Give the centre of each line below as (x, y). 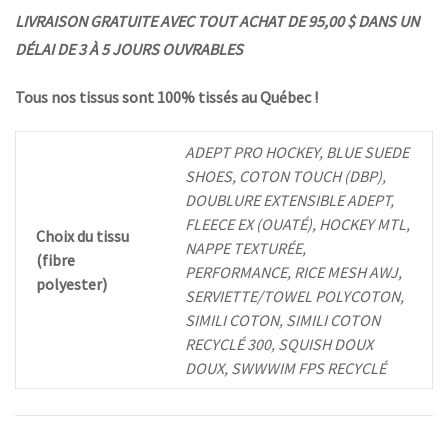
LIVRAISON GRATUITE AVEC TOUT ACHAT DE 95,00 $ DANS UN (217, 21)
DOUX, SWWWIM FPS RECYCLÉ (285, 368)
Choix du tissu (82, 236)
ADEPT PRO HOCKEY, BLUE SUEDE (297, 152)
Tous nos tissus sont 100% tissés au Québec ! (166, 97)
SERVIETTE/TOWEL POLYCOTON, (294, 296)
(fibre (55, 260)
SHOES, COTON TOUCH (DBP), (285, 176)
